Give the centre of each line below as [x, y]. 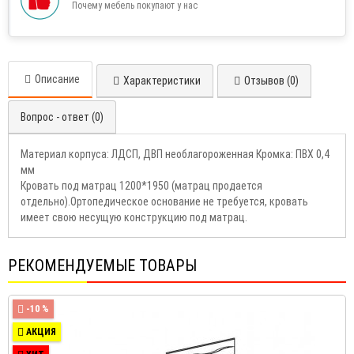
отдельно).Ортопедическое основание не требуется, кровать [164, 202]
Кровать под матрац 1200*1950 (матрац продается [141, 186]
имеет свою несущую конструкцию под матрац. [134, 218]
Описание [57, 79]
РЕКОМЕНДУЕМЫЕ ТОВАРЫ [102, 266]
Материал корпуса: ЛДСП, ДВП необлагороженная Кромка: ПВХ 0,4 [175, 154]
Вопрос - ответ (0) [62, 117]
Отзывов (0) [271, 81]
